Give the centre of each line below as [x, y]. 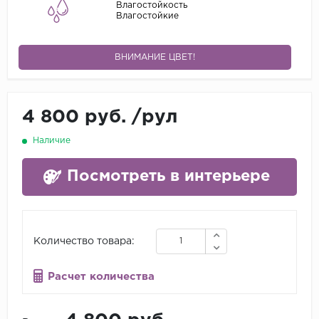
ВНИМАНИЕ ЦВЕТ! [155, 58]
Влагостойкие [147, 16]
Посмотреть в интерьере [168, 177]
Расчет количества [101, 277]
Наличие [52, 141]
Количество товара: [84, 241]
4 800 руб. [77, 117]
